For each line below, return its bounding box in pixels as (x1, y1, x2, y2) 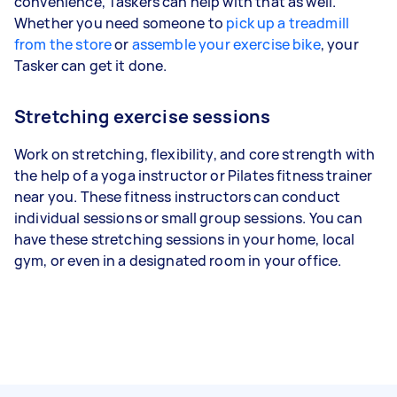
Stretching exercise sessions (14, 104, 275, 128)
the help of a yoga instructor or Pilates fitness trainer (14, 165, 373, 185)
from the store (14, 34, 113, 54)
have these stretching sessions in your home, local (14, 229, 355, 249)
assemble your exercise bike (131, 34, 321, 54)
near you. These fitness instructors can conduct (14, 186, 341, 206)
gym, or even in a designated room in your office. (14, 250, 345, 270)
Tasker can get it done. (14, 55, 167, 75)
